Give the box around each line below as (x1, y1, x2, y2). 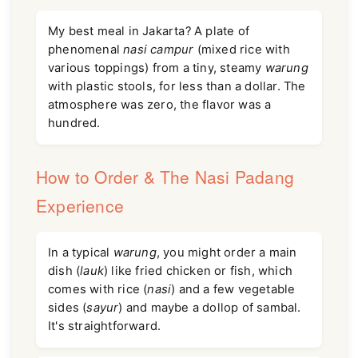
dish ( (48, 264, 81, 279)
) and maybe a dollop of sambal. (118, 300, 301, 316)
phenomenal (48, 42, 124, 57)
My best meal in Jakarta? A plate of (48, 23, 249, 38)
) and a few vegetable (171, 282, 296, 297)
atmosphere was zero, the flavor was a (48, 97, 272, 112)
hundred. (48, 115, 101, 130)
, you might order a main (156, 245, 297, 261)
